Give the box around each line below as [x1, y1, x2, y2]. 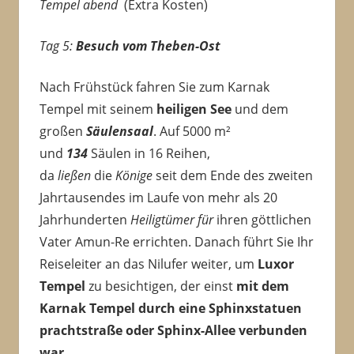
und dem [231, 100, 288, 119]
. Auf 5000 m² [153, 122, 231, 141]
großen [39, 122, 86, 141]
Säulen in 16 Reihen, [87, 145, 210, 163]
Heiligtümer [130, 211, 194, 229]
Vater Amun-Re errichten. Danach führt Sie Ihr [39, 233, 314, 251]
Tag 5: [39, 37, 76, 55]
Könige [115, 167, 153, 185]
